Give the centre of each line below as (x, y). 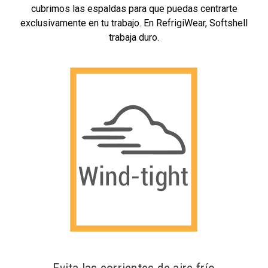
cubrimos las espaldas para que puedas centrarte (134, 9)
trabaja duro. (134, 38)
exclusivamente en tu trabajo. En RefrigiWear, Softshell (134, 23)
